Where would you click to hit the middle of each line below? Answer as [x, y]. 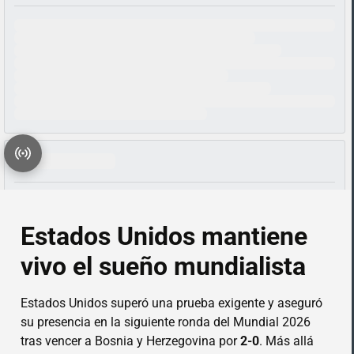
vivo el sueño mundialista [164, 266]
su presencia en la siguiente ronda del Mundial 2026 [166, 322]
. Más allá [287, 341]
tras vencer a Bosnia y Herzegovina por [131, 341]
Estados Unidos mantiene [164, 236]
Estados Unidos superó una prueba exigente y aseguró [172, 303]
